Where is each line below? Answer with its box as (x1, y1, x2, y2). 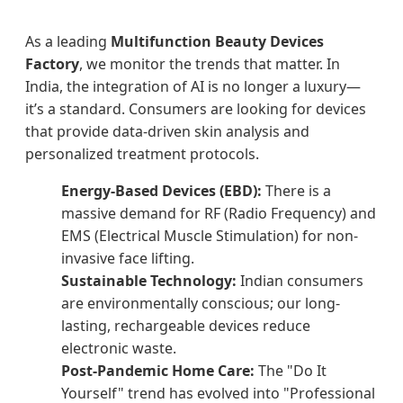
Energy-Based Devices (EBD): (61, 180, 262, 201)
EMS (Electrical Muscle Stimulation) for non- (61, 225, 358, 246)
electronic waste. (61, 337, 176, 358)
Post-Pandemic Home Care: (61, 360, 255, 381)
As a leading (25, 31, 111, 51)
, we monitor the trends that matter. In (79, 53, 340, 74)
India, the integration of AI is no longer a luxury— (25, 76, 361, 96)
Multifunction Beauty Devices (111, 31, 324, 51)
